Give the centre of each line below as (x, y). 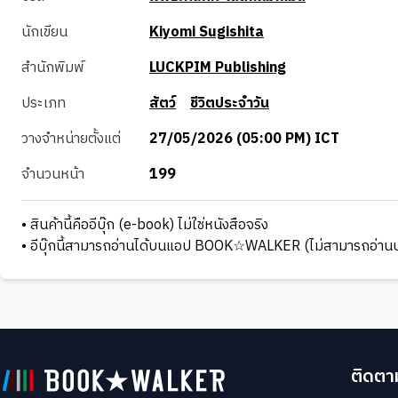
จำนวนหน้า (53, 174)
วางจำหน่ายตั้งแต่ (71, 139)
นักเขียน (44, 32)
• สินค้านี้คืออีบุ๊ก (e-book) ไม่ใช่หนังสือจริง (145, 225)
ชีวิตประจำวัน (230, 103)
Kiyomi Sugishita (207, 32)
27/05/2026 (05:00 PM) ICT (244, 139)
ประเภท (44, 103)
